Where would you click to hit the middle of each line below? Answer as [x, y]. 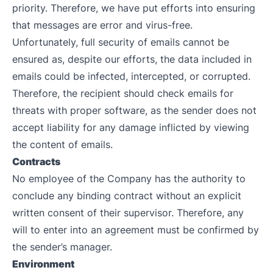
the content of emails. [62, 144]
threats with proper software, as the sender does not [134, 110]
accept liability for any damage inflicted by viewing [131, 127]
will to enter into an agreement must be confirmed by [136, 230]
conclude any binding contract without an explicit [127, 196]
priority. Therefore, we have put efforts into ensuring [134, 8]
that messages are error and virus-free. [102, 25]
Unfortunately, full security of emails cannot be [121, 42]
